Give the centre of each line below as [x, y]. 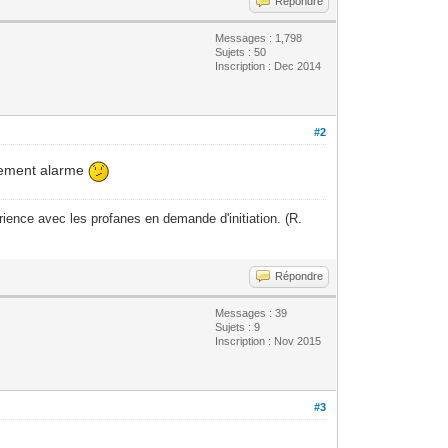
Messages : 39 [251, 312]
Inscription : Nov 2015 [268, 340]
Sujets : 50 [241, 51]
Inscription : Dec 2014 [268, 65]
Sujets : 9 [238, 326]
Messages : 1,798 [259, 37]
